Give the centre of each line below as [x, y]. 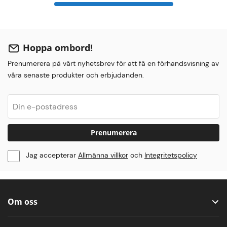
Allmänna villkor [103, 155]
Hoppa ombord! [58, 48]
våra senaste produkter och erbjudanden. [76, 75]
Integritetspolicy [171, 155]
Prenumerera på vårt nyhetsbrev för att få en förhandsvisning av [113, 63]
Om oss [23, 202]
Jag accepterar [52, 155]
